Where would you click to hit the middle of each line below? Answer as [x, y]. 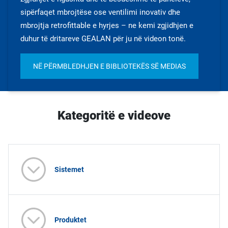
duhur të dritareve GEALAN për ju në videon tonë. [103, 39]
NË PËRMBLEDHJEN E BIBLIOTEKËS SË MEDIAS [109, 66]
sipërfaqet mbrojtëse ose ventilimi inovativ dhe [100, 12]
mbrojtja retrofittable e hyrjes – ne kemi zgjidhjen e [107, 25]
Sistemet [69, 169]
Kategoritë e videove [114, 116]
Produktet [70, 220]
